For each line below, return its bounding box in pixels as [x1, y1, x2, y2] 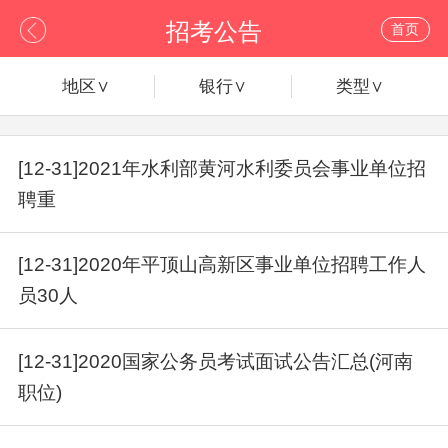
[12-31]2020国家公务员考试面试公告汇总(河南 [18, 350, 414, 372]
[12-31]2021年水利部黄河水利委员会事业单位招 [18, 158, 427, 180]
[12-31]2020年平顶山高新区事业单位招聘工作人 [18, 254, 427, 276]
